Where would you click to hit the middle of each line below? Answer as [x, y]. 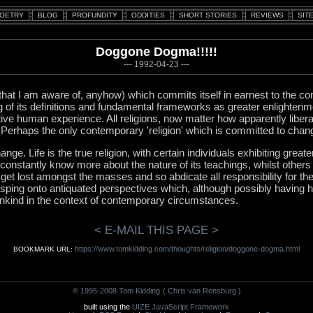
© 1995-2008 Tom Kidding [116, 291]
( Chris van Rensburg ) [202, 291]
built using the [108, 307]
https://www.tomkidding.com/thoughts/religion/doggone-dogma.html [187, 249]
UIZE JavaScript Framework [181, 307]
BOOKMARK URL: [44, 249]
